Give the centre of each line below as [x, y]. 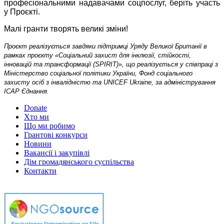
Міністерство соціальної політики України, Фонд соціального [98, 73]
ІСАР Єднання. [26, 91]
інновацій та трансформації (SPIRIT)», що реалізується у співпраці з [111, 64]
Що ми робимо [49, 126]
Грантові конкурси [56, 135]
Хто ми [36, 117]
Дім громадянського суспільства [79, 162]
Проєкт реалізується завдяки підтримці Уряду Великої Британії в [105, 46]
